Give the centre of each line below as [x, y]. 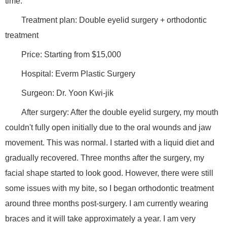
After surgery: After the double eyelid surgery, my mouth [120, 112]
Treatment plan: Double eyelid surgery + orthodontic [114, 20]
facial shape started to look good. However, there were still [109, 173]
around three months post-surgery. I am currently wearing [107, 204]
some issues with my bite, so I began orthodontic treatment [109, 188]
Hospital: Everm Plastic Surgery [78, 74]
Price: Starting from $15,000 [71, 55]
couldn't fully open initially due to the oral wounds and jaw [108, 128]
